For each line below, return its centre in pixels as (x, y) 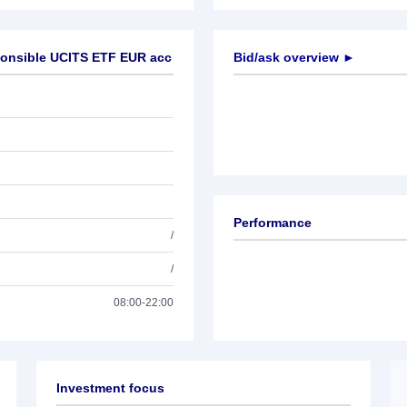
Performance (273, 223)
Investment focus (110, 388)
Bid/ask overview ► (294, 57)
